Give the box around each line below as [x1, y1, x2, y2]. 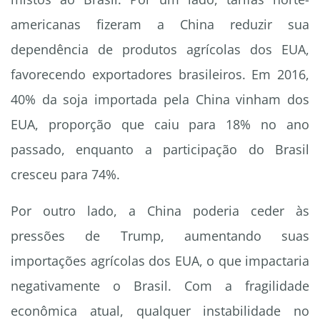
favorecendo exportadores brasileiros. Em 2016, [11, 66, 309, 84]
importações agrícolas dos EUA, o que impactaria [11, 252, 309, 270]
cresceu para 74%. [11, 166, 120, 184]
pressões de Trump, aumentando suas [11, 227, 309, 245]
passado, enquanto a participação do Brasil [11, 141, 309, 159]
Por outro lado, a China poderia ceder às [11, 202, 309, 220]
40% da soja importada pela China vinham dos [11, 91, 309, 109]
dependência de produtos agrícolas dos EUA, [11, 41, 309, 59]
